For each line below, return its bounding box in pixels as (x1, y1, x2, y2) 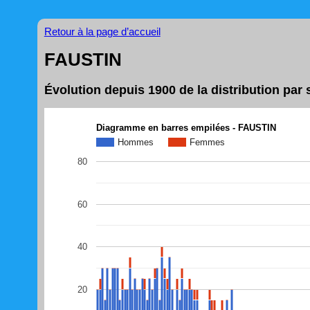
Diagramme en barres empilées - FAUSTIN (95, 122, 276, 133)
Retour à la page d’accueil (44, 25, 161, 37)
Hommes (117, 136, 154, 147)
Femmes (189, 136, 225, 147)
